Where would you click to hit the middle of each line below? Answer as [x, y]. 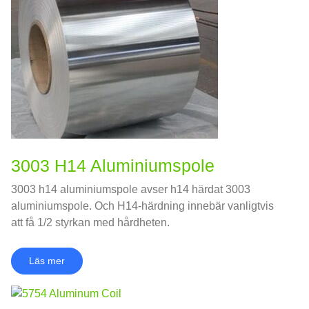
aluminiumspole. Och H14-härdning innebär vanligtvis [142, 206]
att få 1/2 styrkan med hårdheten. [90, 222]
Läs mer [47, 260]
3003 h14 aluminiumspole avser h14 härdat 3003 [131, 189]
